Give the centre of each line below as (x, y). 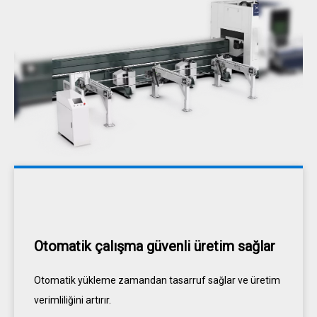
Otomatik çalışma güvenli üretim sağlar (155, 247)
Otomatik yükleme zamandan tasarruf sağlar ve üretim (157, 281)
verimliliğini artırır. (73, 300)
